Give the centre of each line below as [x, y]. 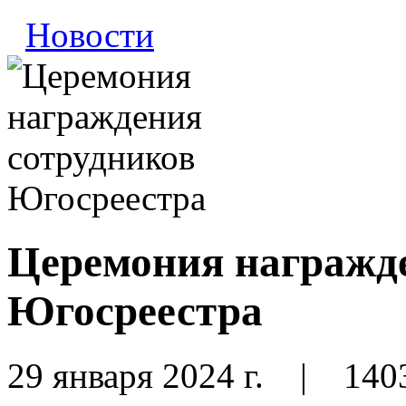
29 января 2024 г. [140, 375]
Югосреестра [135, 311]
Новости [90, 34]
